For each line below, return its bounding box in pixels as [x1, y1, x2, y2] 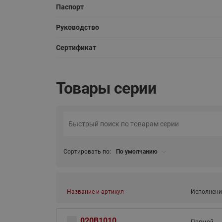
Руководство [55, 23, 99, 31]
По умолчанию [115, 148, 158, 155]
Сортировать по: [63, 148, 111, 155]
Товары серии [55, 79, 156, 98]
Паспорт [55, 3, 84, 11]
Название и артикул [66, 188, 124, 195]
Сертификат [55, 44, 96, 52]
